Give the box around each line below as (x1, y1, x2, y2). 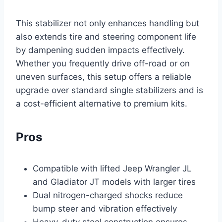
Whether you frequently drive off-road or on (16, 58, 190, 68)
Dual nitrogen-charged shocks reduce (33, 190, 183, 200)
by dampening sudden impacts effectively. (16, 45, 185, 55)
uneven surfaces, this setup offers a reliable (16, 71, 191, 82)
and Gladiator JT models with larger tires (33, 176, 196, 187)
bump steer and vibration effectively (33, 203, 177, 214)
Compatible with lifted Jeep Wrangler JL (33, 163, 192, 173)
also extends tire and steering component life (16, 31, 196, 42)
